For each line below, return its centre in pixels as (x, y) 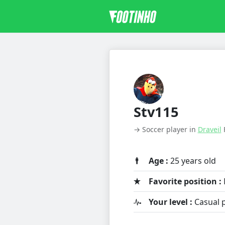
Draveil (209, 130)
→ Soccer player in (165, 130)
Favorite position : (185, 182)
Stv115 (156, 112)
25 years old (192, 161)
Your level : (170, 202)
